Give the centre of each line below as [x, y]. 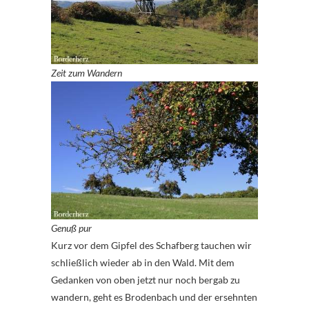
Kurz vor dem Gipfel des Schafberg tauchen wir [151, 246]
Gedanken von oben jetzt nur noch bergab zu [146, 280]
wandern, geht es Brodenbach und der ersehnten [154, 297]
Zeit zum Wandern [87, 73]
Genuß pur [71, 228]
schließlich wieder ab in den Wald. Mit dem [143, 263]
